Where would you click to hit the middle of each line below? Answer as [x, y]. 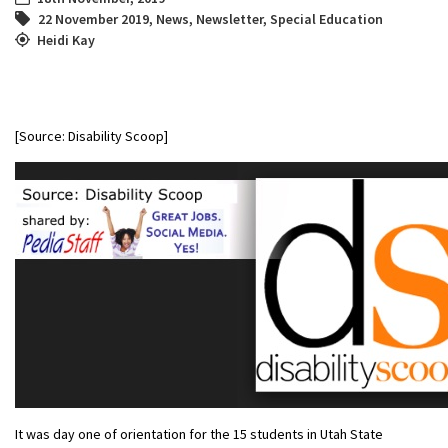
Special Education [326, 18]
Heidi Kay [66, 39]
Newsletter [229, 18]
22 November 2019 [93, 18]
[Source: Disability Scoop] [91, 135]
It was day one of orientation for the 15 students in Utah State [199, 433]
